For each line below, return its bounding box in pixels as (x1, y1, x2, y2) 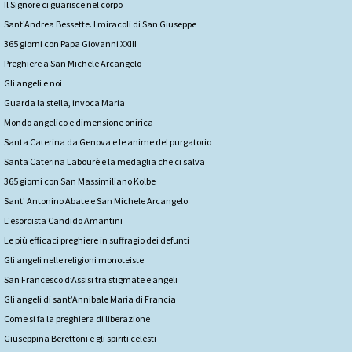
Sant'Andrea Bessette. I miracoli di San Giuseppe (4, 17, 196, 30)
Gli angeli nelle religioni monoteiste (4, 253, 144, 266)
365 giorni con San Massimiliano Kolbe (4, 174, 156, 187)
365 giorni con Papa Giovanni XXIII (4, 37, 137, 49)
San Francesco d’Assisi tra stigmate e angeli (4, 273, 178, 285)
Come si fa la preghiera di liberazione (4, 312, 150, 324)
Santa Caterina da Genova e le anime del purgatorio (4, 135, 211, 148)
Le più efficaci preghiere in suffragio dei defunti (4, 233, 189, 246)
